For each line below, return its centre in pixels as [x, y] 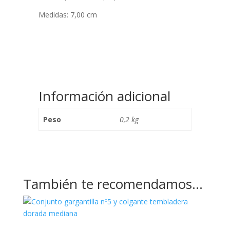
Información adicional [104, 96]
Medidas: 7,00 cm [68, 15]
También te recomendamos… [113, 184]
